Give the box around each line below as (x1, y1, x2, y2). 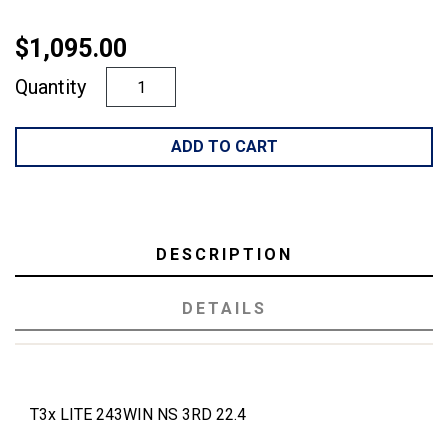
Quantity (15, 75, 86, 100)
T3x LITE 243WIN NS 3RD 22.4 (30, 405, 246, 425)
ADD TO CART (170, 137, 278, 157)
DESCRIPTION (155, 245, 293, 265)
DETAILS (181, 299, 267, 319)
